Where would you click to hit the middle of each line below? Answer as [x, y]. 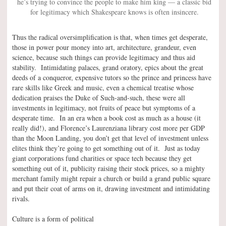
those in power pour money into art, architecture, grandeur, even [104, 47]
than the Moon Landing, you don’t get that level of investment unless [110, 138]
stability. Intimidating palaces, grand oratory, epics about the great [108, 68]
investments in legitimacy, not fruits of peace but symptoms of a [104, 108]
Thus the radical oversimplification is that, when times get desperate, [110, 37]
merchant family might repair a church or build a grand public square [111, 179]
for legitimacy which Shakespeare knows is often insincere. [114, 12]
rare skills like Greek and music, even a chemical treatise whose [103, 88]
